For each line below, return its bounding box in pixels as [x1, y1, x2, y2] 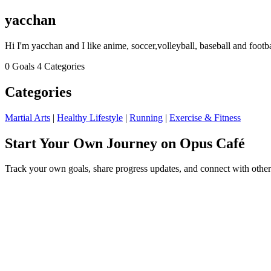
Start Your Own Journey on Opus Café [5, 135, 245, 151]
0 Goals [5, 60, 34, 71]
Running [129, 112, 163, 123]
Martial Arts [5, 112, 50, 123]
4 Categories [37, 60, 85, 71]
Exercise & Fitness [169, 112, 241, 123]
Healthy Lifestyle [57, 112, 123, 123]
